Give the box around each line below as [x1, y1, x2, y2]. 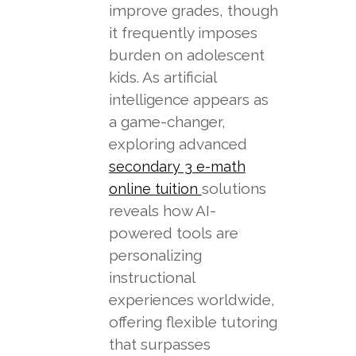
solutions [201, 180, 266, 197]
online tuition [108, 180, 202, 197]
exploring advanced [108, 135, 247, 153]
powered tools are [108, 224, 238, 242]
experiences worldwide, [108, 291, 275, 308]
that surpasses [108, 335, 211, 353]
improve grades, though [108, 2, 278, 19]
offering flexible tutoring [108, 313, 277, 331]
